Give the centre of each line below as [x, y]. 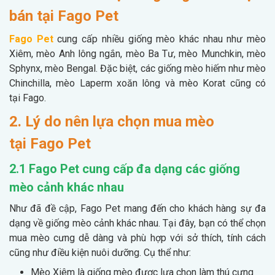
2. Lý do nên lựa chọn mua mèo [112, 121]
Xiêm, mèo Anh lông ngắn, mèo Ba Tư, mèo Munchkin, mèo [137, 53]
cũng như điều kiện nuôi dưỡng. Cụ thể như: [100, 252]
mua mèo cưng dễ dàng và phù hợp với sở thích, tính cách [137, 238]
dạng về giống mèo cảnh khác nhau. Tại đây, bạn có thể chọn [137, 223]
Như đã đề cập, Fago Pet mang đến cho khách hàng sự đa [137, 208]
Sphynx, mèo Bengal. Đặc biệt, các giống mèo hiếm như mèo [137, 68]
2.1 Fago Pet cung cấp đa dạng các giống [125, 168]
